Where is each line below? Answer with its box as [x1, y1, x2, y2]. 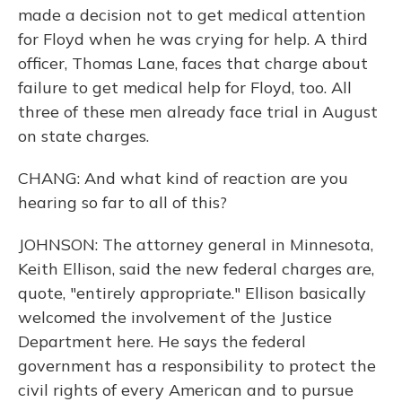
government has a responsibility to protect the [18, 355, 376, 376]
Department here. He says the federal [18, 331, 306, 352]
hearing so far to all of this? [18, 192, 227, 213]
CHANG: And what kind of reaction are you [18, 168, 348, 188]
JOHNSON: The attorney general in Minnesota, [18, 234, 373, 255]
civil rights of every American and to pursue [18, 380, 354, 400]
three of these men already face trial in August [18, 101, 378, 122]
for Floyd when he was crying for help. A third [18, 29, 368, 49]
